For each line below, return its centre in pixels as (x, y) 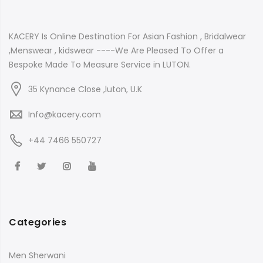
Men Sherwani (37, 256)
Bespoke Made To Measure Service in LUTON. (100, 64)
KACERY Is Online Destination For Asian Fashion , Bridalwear (127, 36)
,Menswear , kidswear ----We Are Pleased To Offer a (116, 50)
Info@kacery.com (65, 115)
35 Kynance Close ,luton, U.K (84, 89)
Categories (38, 222)
